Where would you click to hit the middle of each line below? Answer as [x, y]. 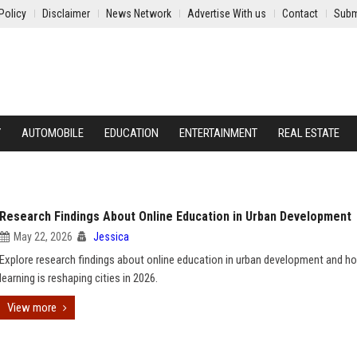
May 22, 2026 [43, 237]
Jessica [111, 237]
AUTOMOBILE [53, 133]
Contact [300, 14]
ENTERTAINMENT [218, 133]
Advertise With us [227, 14]
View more [32, 308]
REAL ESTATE [309, 133]
